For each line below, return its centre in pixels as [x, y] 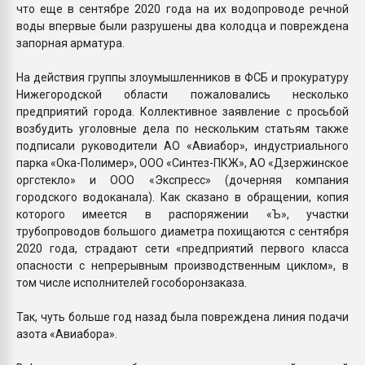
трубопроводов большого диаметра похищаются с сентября [182, 231]
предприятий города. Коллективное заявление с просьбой [182, 111]
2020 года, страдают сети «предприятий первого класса [182, 248]
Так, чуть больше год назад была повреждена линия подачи [182, 317]
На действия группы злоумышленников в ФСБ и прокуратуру [182, 77]
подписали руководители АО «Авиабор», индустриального [182, 145]
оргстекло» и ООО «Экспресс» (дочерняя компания [182, 180]
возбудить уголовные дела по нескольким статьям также [182, 128]
